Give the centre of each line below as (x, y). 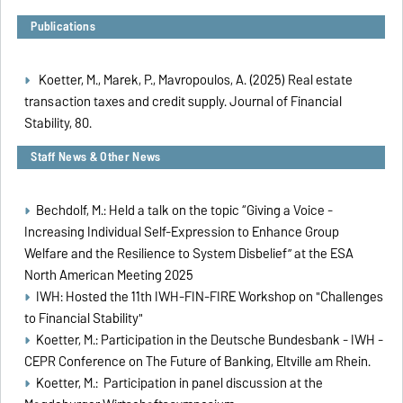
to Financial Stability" (85, 319)
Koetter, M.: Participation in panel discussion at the (179, 384)
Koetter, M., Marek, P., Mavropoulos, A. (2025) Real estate (195, 81)
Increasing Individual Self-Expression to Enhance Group (182, 233)
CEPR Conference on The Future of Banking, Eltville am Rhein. (198, 362)
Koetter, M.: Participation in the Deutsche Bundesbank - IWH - (209, 340)
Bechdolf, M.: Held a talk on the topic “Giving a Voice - (184, 211)
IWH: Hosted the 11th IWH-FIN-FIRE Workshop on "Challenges (209, 297)
